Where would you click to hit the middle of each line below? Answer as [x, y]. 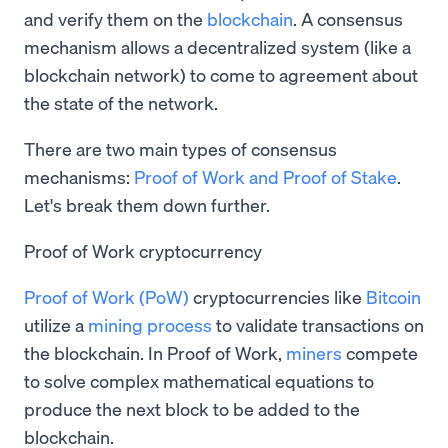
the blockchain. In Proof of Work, [155, 352]
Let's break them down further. [147, 204]
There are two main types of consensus [180, 148]
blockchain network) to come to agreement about [221, 74]
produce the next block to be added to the [192, 408]
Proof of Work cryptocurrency [143, 250]
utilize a [56, 324]
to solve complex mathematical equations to [199, 380]
